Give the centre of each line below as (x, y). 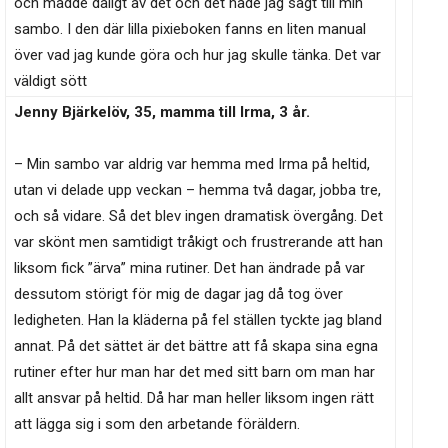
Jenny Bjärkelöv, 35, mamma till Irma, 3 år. (162, 112)
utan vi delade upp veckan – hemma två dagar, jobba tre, (197, 190)
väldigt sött (50, 81)
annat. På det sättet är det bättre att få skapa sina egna (196, 346)
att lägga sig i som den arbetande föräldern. (157, 424)
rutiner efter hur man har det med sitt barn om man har (194, 372)
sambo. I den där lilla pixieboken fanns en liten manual (190, 29)
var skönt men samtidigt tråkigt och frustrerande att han (198, 242)
